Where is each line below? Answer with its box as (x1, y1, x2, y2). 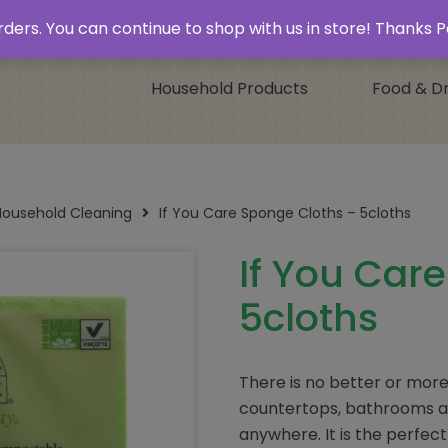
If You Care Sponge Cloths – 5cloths (159, 203, 411, 223)
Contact (102, 7, 154, 26)
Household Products (151, 77, 308, 100)
